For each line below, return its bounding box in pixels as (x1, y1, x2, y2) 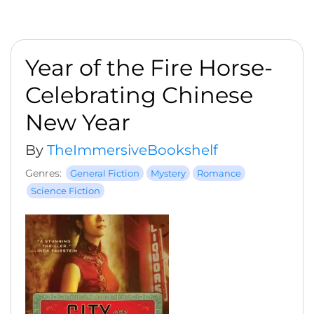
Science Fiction (31, 185, 100, 196)
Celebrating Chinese (25, 81, 253, 109)
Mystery (151, 168, 186, 179)
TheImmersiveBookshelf (47, 142, 218, 158)
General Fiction (70, 168, 139, 179)
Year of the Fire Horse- (25, 54, 273, 81)
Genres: (25, 167, 62, 179)
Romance (197, 168, 241, 179)
